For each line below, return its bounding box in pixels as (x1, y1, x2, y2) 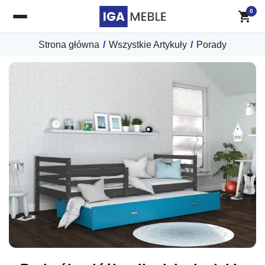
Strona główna (38, 40, 99, 50)
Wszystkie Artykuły (109, 40, 187, 50)
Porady (196, 40, 227, 50)
